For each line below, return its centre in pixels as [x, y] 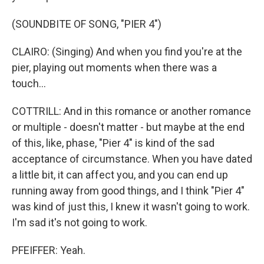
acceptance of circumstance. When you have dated [132, 159]
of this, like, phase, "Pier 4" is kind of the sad [113, 143]
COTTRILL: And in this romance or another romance [131, 111]
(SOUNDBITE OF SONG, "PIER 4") [87, 24]
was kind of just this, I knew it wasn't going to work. [131, 207]
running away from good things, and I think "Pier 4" [128, 191]
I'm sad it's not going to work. [80, 222]
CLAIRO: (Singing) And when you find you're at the [127, 52]
